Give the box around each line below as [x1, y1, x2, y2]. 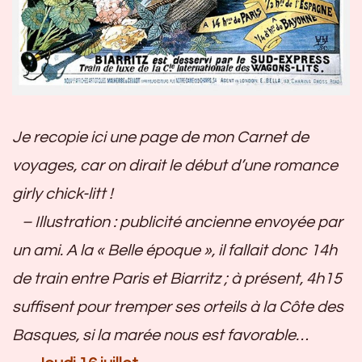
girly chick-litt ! [12, 185, 112, 202]
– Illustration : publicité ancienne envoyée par [12, 213, 343, 230]
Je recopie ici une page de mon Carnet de [12, 128, 309, 145]
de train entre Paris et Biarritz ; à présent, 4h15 [12, 270, 342, 287]
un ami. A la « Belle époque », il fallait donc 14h [12, 242, 337, 259]
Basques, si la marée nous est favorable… [12, 326, 309, 343]
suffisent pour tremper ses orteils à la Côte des [12, 298, 343, 315]
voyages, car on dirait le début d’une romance [12, 157, 338, 174]
